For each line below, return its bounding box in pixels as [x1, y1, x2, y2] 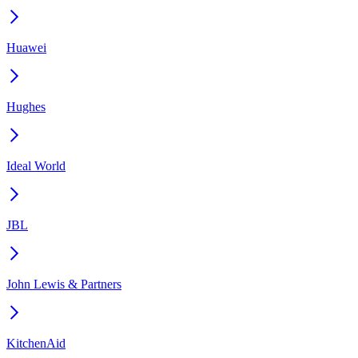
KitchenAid [6, 336, 66, 350]
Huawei [6, 40, 46, 54]
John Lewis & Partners [6, 276, 121, 291]
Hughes [6, 99, 46, 113]
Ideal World [6, 158, 66, 173]
